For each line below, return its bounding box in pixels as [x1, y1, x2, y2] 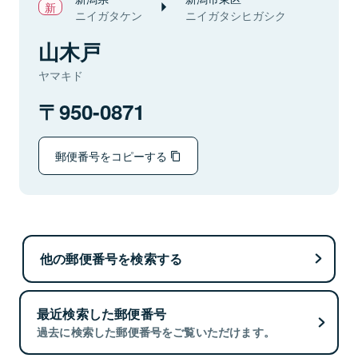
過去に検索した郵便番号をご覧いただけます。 [37, 324, 276, 340]
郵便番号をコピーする [55, 147, 170, 164]
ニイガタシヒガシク [185, 7, 286, 23]
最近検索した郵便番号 [37, 304, 166, 324]
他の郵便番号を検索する [40, 249, 183, 268]
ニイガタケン [75, 7, 142, 23]
